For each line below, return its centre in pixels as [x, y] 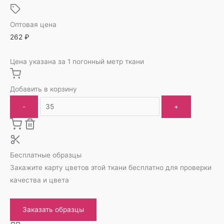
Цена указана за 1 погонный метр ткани [77, 61]
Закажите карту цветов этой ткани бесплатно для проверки [111, 167]
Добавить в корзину [43, 89]
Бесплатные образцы [46, 155]
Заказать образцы [53, 209]
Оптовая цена [33, 24]
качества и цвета [39, 180]
